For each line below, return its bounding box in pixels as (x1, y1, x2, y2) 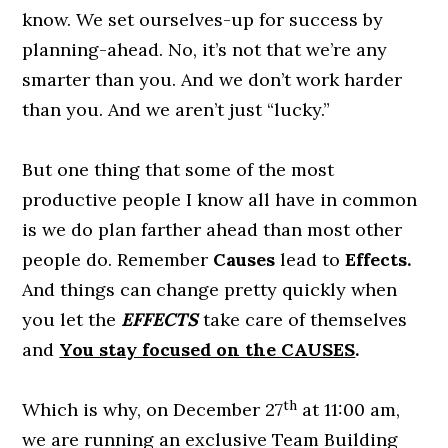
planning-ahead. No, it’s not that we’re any (22, 38, 388, 62)
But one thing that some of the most (22, 158, 335, 182)
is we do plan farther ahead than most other (22, 218, 403, 242)
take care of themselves (203, 308, 408, 332)
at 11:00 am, (297, 398, 401, 422)
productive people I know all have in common (22, 188, 418, 212)
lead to (275, 248, 346, 272)
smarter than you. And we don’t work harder (22, 68, 403, 92)
